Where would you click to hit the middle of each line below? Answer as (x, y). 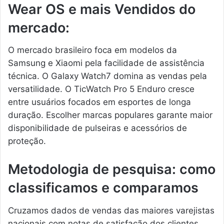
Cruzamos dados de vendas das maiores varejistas (111, 210)
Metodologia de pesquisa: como (112, 169)
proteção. (27, 141)
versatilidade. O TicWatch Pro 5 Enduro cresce (101, 89)
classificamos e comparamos (103, 188)
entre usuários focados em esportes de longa (99, 102)
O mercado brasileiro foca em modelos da (92, 50)
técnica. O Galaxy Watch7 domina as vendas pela (107, 76)
